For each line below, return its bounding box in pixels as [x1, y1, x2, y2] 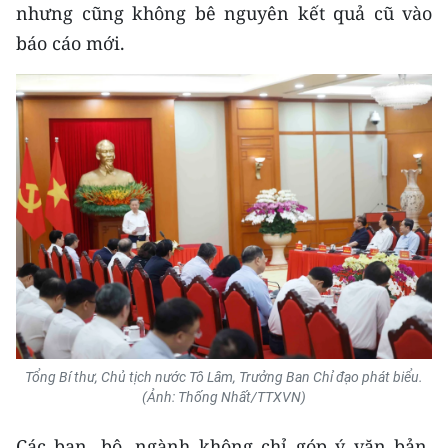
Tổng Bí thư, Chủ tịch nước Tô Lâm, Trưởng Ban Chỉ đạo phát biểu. [25, 369, 423, 386]
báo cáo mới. [16, 30, 125, 55]
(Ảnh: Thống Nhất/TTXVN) [142, 389, 306, 406]
